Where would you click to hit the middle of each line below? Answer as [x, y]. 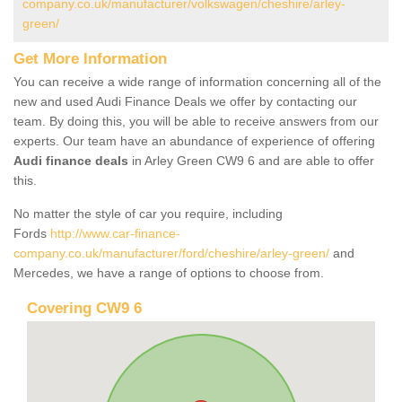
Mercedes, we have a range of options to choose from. [170, 272]
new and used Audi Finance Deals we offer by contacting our [185, 101]
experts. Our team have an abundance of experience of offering [194, 140]
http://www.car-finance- [115, 233]
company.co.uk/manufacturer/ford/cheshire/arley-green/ [171, 253]
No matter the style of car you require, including [148, 213]
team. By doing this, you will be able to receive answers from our [196, 121]
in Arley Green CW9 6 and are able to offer [251, 160]
